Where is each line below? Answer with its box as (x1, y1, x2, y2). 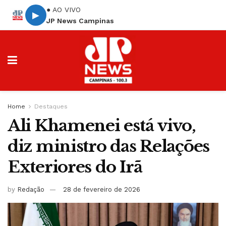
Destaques (34, 103, 68, 110)
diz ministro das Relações (8, 136, 209, 156)
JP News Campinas (46, 16, 114, 25)
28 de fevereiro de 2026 (63, 185, 140, 193)
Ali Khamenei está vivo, (8, 116, 196, 136)
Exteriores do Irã (8, 157, 142, 177)
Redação (17, 185, 44, 193)
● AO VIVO (46, 5, 81, 14)
